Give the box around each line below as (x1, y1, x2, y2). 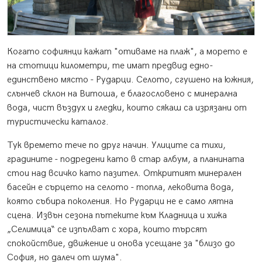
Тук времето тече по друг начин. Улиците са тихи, (7, 140, 226, 151)
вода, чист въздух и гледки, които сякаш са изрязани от (7, 102, 247, 114)
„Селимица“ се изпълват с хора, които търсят (7, 224, 207, 236)
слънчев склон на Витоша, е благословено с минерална (7, 88, 237, 100)
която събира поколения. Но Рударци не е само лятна (7, 196, 233, 208)
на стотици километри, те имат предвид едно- (7, 60, 213, 72)
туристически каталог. (7, 116, 109, 128)
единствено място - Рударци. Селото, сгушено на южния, (7, 74, 254, 86)
